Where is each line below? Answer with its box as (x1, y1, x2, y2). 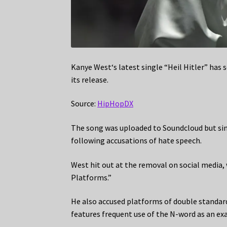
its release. (71, 74, 109, 85)
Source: (71, 98, 98, 109)
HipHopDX (97, 98, 134, 109)
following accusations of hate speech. (71, 135, 202, 146)
